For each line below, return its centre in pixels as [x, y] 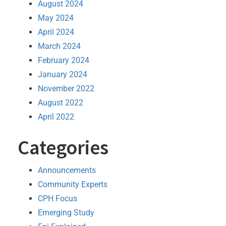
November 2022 [66, 88]
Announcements [67, 170]
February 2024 [64, 60]
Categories [63, 147]
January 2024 [63, 74]
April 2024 [56, 32]
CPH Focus [58, 198]
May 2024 [56, 18]
